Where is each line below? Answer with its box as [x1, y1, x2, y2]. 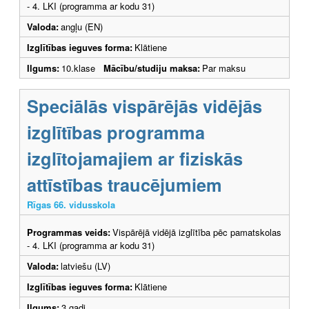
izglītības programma [27, 119, 205, 145]
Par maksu [202, 61, 246, 74]
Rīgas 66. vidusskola [27, 197, 115, 211]
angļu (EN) [61, 19, 103, 33]
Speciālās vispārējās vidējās [27, 92, 262, 119]
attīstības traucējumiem [27, 171, 222, 197]
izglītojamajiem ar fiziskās [27, 145, 243, 171]
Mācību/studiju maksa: [103, 61, 200, 74]
